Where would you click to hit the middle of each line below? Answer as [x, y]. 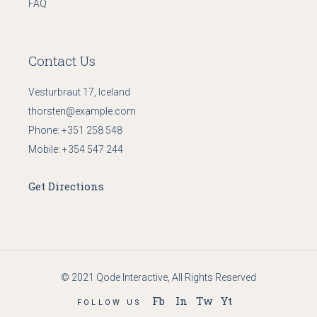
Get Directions [67, 186]
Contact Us [62, 61]
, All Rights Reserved [212, 278]
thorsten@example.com [82, 111]
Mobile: [46, 150]
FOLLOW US [109, 303]
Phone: [45, 131]
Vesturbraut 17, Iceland [80, 92]
